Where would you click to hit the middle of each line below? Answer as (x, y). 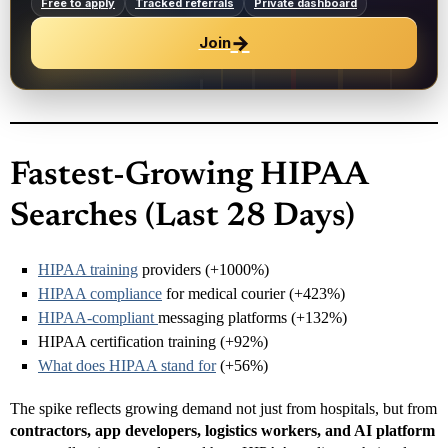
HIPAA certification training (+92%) (153, 341)
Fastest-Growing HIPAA (189, 176)
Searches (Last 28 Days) (182, 217)
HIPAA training (88, 269)
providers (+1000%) (203, 269)
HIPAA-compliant (98, 317)
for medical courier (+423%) (253, 293)
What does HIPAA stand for (127, 365)
